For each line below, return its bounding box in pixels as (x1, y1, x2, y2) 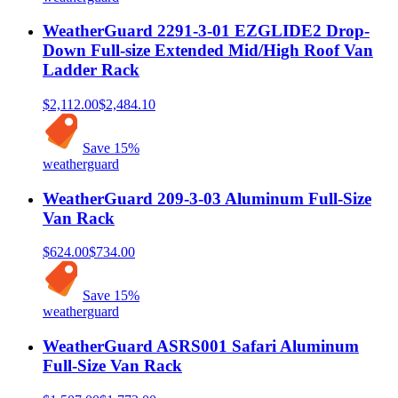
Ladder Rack (43, 60, 139, 80)
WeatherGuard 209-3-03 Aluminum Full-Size (43, 188, 371, 208)
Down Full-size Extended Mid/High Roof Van (43, 41, 373, 60)
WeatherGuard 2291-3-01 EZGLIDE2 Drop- (43, 21, 370, 41)
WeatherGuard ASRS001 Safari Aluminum (43, 337, 359, 355)
